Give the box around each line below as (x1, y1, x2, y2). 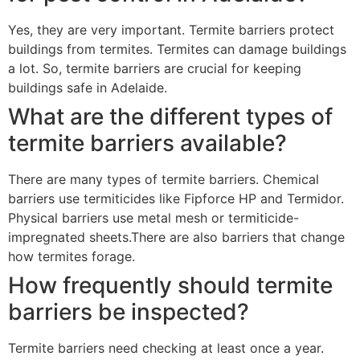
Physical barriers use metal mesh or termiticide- (8, 209, 299, 226)
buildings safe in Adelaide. (8, 79, 167, 96)
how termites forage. (8, 247, 135, 264)
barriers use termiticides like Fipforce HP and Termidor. (8, 190, 344, 207)
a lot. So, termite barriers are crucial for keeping (8, 59, 301, 76)
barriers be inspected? (8, 297, 249, 325)
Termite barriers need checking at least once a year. (8, 339, 324, 356)
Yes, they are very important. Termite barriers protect (8, 21, 334, 38)
